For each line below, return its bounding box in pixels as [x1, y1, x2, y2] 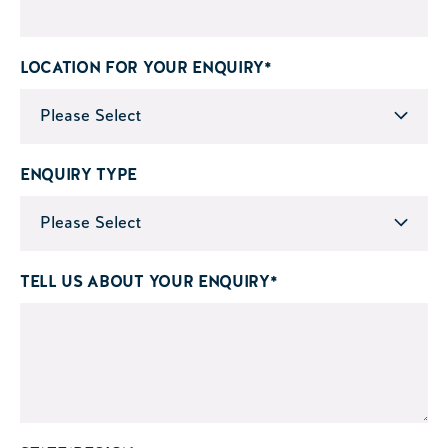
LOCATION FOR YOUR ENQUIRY [20, 56, 264, 78]
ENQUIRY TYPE [20, 163, 138, 185]
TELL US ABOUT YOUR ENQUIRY [20, 270, 270, 292]
